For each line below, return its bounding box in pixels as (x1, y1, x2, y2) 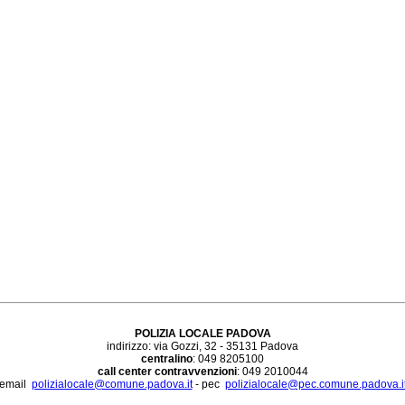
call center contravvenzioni (97, 365, 237, 379)
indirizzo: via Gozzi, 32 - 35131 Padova (107, 340, 298, 353)
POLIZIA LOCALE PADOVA (134, 327, 271, 341)
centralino (141, 353, 193, 366)
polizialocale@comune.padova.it (31, 378, 193, 391)
